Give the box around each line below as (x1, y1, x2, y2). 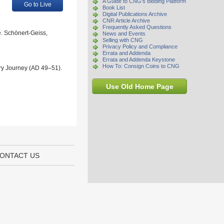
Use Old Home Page (105, 82, 173, 90)
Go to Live (23, 1, 51, 8)
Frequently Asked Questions (102, 24, 171, 30)
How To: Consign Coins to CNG (102, 63, 179, 69)
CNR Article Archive (102, 17, 150, 23)
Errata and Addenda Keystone (102, 56, 175, 62)
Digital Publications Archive (102, 11, 167, 17)
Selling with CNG (102, 37, 143, 43)
